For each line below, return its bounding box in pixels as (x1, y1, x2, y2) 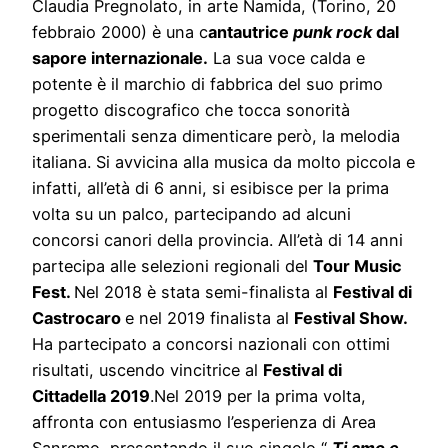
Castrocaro (32, 307, 125, 328)
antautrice (208, 21, 293, 42)
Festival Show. (294, 307, 407, 328)
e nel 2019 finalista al (125, 307, 294, 328)
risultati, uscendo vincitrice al (32, 359, 263, 380)
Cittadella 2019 (32, 385, 150, 406)
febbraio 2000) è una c (32, 21, 208, 42)
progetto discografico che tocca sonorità (32, 99, 350, 120)
